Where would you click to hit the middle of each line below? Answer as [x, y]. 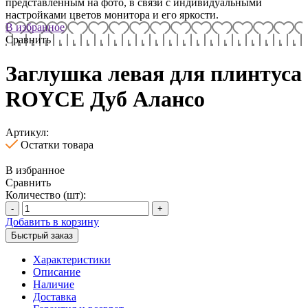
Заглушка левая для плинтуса [154, 73]
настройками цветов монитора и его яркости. [112, 15]
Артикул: [27, 133]
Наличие [54, 285]
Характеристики [72, 260]
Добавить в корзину [52, 222]
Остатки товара [57, 145]
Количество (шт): [46, 195]
